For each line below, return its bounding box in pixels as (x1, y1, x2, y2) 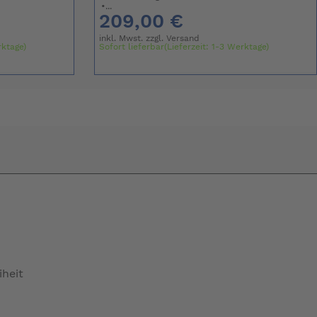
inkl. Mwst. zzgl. (99, 34, 167, 43)
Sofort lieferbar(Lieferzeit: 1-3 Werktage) (99, 42, 270, 52)
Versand (166, 34, 200, 43)
